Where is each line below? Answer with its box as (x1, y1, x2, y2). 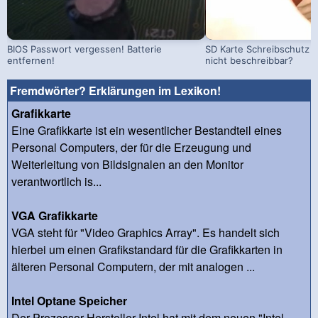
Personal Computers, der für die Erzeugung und (11, 138, 251, 155)
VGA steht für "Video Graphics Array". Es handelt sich (11, 224, 280, 241)
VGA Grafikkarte (11, 207, 98, 224)
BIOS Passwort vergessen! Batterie (7, 43, 162, 55)
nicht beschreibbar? (205, 54, 294, 66)
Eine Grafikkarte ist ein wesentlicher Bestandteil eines (11, 121, 282, 138)
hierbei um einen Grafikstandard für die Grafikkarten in (11, 241, 283, 258)
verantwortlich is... (11, 172, 102, 190)
